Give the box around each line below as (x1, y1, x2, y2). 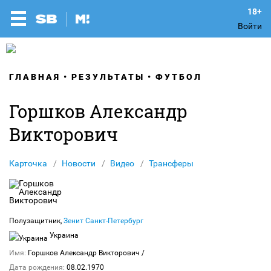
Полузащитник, (9, 217, 64, 225)
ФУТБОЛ (155, 72, 202, 82)
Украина (48, 231, 79, 240)
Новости (62, 158, 96, 168)
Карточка (9, 158, 47, 168)
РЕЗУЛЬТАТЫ (71, 72, 145, 82)
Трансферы (149, 158, 194, 168)
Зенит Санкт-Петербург (64, 217, 143, 225)
